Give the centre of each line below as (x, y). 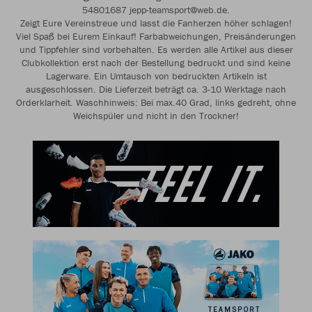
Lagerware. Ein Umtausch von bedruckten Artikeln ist (156, 76)
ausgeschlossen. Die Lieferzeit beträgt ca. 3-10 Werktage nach (156, 89)
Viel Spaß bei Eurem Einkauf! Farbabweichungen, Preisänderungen (156, 36)
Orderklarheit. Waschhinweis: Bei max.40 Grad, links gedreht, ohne (156, 102)
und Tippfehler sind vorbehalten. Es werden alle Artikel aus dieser (156, 49)
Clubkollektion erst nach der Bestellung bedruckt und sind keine (156, 63)
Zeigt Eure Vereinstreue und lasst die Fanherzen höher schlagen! (156, 23)
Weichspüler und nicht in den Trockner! (156, 116)
